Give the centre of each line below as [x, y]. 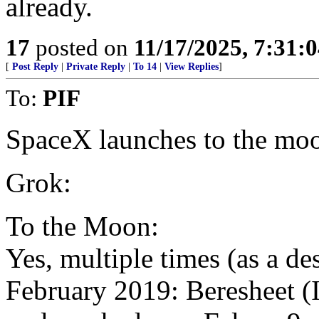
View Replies [192, 67]
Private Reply [96, 67]
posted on [82, 47]
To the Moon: [82, 226]
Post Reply [35, 67]
